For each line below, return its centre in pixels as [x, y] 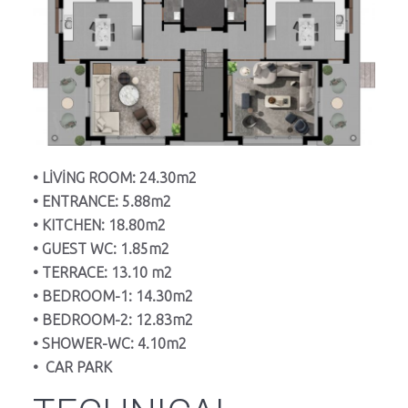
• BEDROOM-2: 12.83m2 [113, 320]
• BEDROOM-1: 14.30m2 [113, 296]
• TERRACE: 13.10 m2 [102, 273]
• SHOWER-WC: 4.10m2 [110, 344]
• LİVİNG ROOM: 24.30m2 [115, 178]
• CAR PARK [74, 367]
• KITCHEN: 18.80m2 [99, 225]
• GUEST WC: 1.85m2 [101, 249]
